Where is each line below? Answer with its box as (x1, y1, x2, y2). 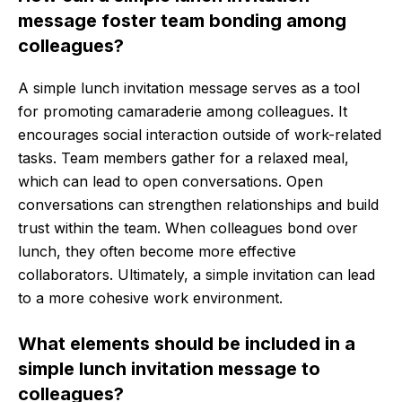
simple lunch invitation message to (18, 358, 320, 380)
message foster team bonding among (18, 10, 346, 32)
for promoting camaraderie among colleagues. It (18, 102, 347, 121)
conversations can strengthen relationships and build (18, 196, 379, 214)
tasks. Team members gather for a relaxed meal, (18, 149, 349, 168)
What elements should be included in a (18, 333, 355, 355)
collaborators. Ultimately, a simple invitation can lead (18, 266, 375, 284)
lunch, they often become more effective (18, 242, 296, 261)
